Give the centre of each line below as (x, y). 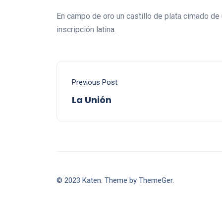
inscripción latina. (86, 29)
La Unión (92, 100)
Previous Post (95, 82)
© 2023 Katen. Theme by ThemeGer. (115, 180)
